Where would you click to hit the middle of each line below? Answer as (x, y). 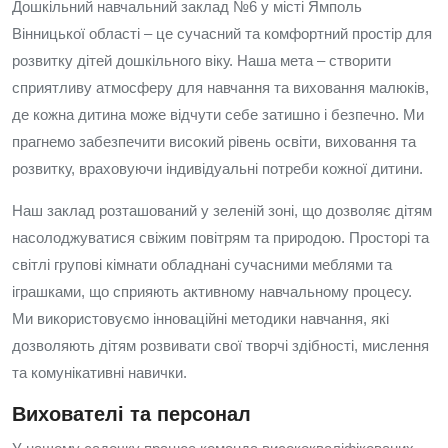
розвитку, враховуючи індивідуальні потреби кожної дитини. (217, 168)
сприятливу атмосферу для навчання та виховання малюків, (220, 87)
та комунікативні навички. (99, 372)
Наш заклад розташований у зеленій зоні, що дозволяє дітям (222, 210)
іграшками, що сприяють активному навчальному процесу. (212, 291)
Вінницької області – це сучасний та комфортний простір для (222, 33)
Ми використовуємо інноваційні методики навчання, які (200, 318)
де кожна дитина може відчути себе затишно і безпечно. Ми (218, 114)
